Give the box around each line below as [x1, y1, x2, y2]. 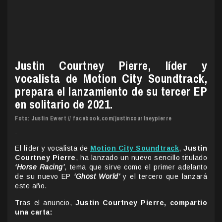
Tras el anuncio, [15, 198, 75, 207]
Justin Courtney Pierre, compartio [75, 198, 207, 207]
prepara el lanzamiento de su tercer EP [15, 83, 207, 99]
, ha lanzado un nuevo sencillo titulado [75, 153, 208, 162]
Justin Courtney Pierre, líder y [15, 57, 207, 73]
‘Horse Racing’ [15, 163, 65, 171]
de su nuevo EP [15, 172, 74, 180]
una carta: [15, 208, 52, 216]
